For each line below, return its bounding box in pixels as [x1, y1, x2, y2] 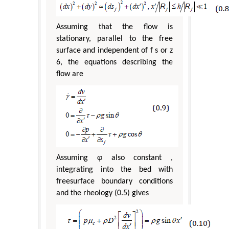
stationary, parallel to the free [56, 35, 173, 43]
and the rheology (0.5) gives [56, 189, 149, 198]
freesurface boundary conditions [56, 177, 173, 186]
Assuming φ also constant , [56, 154, 173, 163]
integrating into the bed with [56, 166, 173, 174]
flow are [56, 70, 83, 79]
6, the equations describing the [56, 58, 173, 67]
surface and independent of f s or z [56, 47, 173, 55]
